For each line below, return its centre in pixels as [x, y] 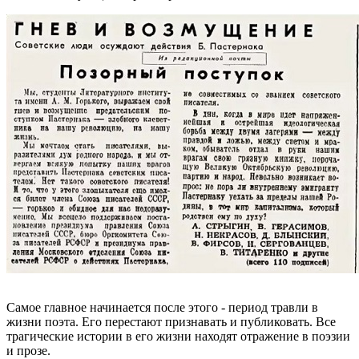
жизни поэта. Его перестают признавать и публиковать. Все [171, 322]
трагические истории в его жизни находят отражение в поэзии [178, 337]
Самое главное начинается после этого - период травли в [162, 308]
